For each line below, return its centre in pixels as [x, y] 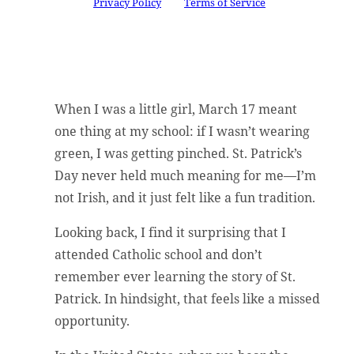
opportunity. [92, 320]
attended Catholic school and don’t [159, 254]
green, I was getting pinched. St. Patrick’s [179, 153]
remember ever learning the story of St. [175, 276]
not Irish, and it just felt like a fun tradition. [185, 197]
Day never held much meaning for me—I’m [186, 175]
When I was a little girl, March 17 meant [176, 109]
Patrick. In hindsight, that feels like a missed [188, 298]
